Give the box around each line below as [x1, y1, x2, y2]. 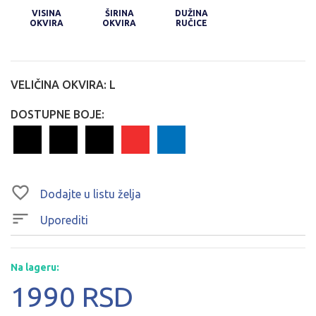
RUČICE [176, 18, 208, 28]
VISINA [32, 8, 62, 18]
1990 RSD [11, 281, 133, 313]
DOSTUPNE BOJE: [11, 108, 104, 121]
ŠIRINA [104, 8, 134, 18]
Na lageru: [11, 262, 59, 274]
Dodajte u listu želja [40, 188, 141, 200]
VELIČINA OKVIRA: [11, 78, 109, 91]
